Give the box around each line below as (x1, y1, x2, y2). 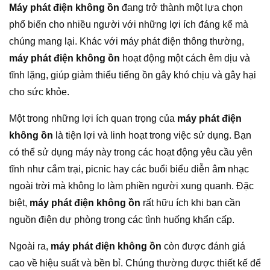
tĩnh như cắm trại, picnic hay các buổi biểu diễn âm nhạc (9, 164, 249, 175)
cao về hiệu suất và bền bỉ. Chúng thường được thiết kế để (9, 258, 261, 269)
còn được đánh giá (162, 241, 245, 252)
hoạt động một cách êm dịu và (120, 53, 250, 64)
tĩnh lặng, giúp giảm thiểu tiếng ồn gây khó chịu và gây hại (9, 70, 256, 81)
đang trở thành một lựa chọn (119, 2, 243, 13)
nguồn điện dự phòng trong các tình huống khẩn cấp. (9, 215, 234, 225)
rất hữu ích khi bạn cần (140, 198, 240, 209)
